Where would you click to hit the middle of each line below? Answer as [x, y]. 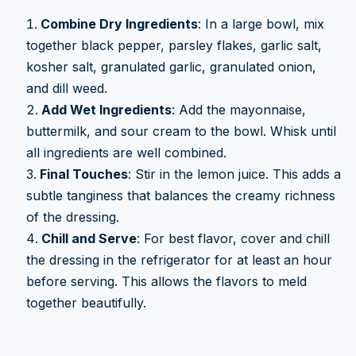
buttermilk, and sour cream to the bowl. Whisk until [181, 131]
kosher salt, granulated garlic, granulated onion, [171, 66]
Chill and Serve [89, 238]
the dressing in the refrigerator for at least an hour [179, 259]
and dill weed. [66, 88]
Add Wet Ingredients [106, 109]
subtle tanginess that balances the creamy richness [180, 195]
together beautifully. [86, 302]
